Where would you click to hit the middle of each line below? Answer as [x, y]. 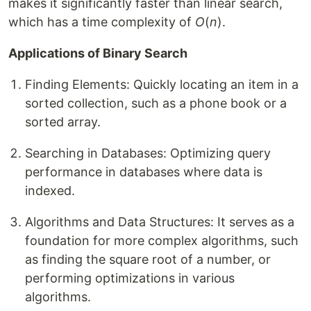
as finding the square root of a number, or [148, 259]
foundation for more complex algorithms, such [162, 241]
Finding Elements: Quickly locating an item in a [162, 84]
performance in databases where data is [144, 172]
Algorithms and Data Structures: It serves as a [160, 222]
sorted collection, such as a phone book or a [156, 103]
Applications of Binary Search [98, 53]
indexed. [50, 191]
